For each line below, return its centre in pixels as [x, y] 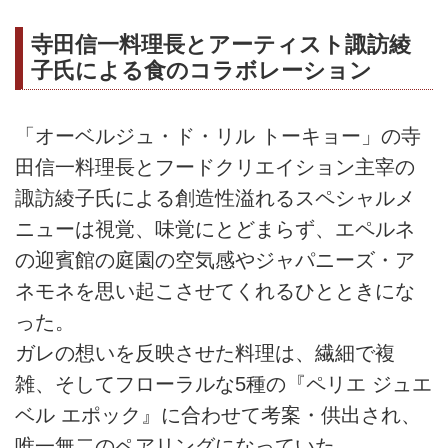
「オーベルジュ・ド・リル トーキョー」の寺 [218, 136]
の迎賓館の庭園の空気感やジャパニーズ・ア [215, 260]
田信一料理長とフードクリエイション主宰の [215, 167]
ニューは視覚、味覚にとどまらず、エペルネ [215, 229]
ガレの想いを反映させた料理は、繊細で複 [205, 353]
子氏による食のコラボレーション [201, 70]
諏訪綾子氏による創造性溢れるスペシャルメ [215, 198]
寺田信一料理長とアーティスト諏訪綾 [221, 44]
